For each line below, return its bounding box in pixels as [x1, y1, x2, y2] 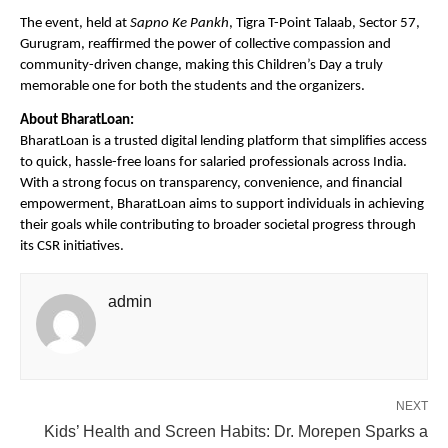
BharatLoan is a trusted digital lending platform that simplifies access [20, 134, 427, 150]
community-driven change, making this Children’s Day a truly [20, 57, 383, 73]
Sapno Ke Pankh [130, 15, 229, 31]
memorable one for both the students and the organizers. [20, 78, 365, 94]
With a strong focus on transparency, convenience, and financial [20, 176, 402, 192]
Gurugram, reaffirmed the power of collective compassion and [20, 36, 391, 52]
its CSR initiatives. [20, 239, 124, 255]
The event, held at [20, 15, 130, 31]
